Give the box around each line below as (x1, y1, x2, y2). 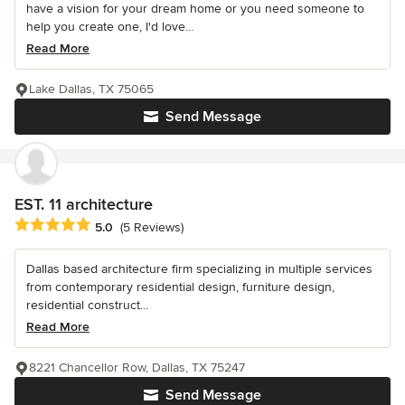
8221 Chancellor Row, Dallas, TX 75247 (29, 360, 245, 376)
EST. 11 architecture (14, 194, 153, 215)
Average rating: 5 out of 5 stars (14, 216, 207, 235)
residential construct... (26, 297, 148, 314)
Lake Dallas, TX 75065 (29, 81, 154, 98)
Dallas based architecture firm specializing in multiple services (26, 261, 372, 278)
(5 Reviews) (120, 219, 184, 235)
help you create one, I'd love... (26, 19, 193, 35)
